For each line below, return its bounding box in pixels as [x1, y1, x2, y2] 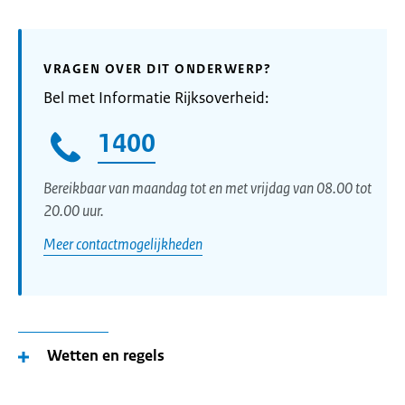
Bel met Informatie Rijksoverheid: [43, 88, 268, 108]
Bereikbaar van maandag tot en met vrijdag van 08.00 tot [43, 177, 372, 198]
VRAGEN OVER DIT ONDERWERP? [43, 61, 271, 77]
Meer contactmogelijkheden [43, 233, 202, 254]
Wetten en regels [47, 344, 165, 365]
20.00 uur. [43, 200, 107, 221]
